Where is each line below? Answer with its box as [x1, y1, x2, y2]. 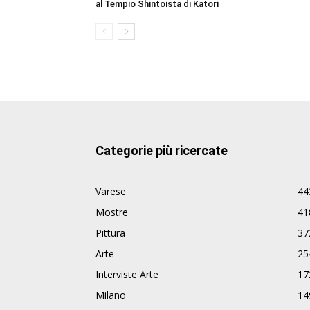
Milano [95, 289, 126, 302]
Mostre [95, 206, 128, 219]
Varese [95, 185, 126, 199]
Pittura [95, 226, 125, 240]
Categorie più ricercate [95, 143, 228, 158]
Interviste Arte [95, 268, 158, 282]
